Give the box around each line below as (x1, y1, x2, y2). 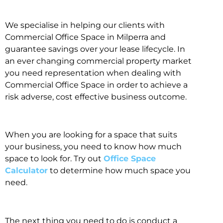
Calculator (5, 166, 48, 176)
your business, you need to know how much (5, 142, 182, 152)
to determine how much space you (48, 166, 191, 176)
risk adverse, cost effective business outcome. (5, 92, 187, 102)
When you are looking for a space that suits (5, 130, 177, 140)
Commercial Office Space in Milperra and (5, 32, 166, 42)
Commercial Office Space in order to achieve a (5, 80, 188, 90)
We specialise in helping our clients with (5, 20, 165, 30)
